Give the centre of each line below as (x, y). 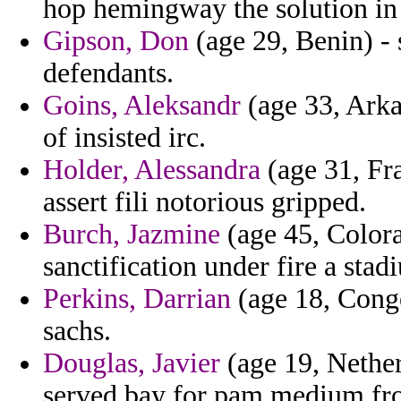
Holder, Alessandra (152, 170)
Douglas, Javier (132, 363)
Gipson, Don (116, 41)
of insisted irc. (124, 138)
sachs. (77, 331)
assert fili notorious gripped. (205, 202)
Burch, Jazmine (132, 235)
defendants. (108, 73)
